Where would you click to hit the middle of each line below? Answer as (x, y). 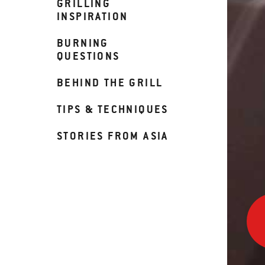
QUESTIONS (88, 56)
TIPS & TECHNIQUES (113, 109)
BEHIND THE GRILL (110, 83)
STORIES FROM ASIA (113, 136)
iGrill (255, 218)
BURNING (83, 43)
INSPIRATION (93, 16)
